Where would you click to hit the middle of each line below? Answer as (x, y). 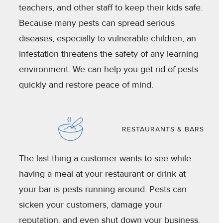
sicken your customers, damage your (91, 204)
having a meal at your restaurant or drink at (102, 173)
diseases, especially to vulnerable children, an (108, 39)
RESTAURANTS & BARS (163, 129)
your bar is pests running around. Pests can (103, 189)
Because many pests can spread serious (97, 23)
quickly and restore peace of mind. (86, 85)
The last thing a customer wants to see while (105, 158)
